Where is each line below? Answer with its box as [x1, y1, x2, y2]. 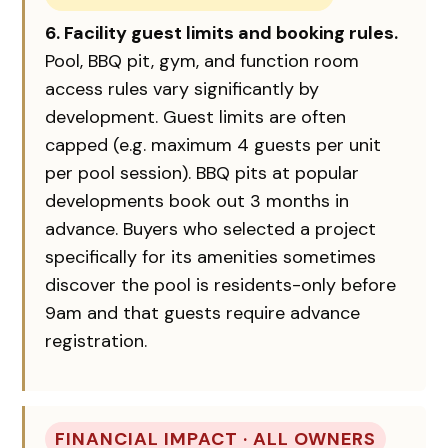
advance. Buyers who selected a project [45, 216, 377, 241]
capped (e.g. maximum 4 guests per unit [45, 132, 382, 157]
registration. [45, 328, 148, 353]
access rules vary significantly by [45, 76, 320, 101]
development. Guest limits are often [45, 104, 347, 129]
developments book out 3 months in [45, 188, 350, 213]
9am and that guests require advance [45, 300, 361, 325]
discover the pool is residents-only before [45, 272, 397, 297]
